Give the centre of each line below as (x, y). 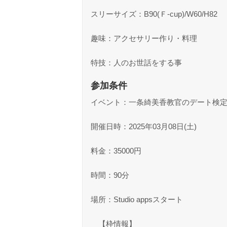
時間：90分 (110, 175)
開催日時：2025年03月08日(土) (144, 126)
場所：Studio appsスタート (137, 199)
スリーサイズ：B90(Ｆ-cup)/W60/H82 (154, 14)
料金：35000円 (116, 151)
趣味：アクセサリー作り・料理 (144, 38)
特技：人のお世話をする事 (136, 63)
